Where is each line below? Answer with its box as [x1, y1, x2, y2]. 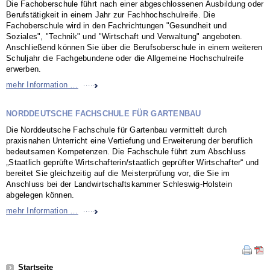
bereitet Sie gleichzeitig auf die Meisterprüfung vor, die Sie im [6, 169, 230, 178]
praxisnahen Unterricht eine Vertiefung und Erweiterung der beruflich [6, 136, 253, 146]
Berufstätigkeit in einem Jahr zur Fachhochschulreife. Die [6, 10, 215, 20]
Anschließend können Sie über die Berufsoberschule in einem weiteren [6, 43, 263, 52]
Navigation [17, 258, 54, 268]
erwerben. [6, 64, 42, 74]
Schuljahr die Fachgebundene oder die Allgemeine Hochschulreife [6, 54, 244, 63]
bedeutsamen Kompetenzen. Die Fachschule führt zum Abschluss [6, 147, 246, 157]
